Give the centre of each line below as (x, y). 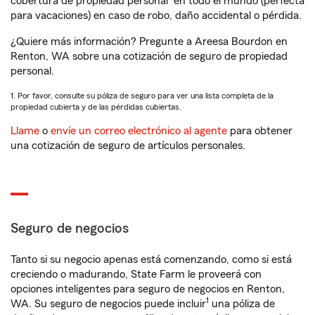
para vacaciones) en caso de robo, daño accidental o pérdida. (156, 15)
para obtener (260, 131)
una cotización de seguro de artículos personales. (128, 146)
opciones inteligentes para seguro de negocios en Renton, (148, 289)
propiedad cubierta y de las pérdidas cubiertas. (96, 107)
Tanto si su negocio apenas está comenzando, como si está (151, 259)
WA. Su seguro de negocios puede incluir (108, 304)
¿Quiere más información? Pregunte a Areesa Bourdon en (149, 41)
